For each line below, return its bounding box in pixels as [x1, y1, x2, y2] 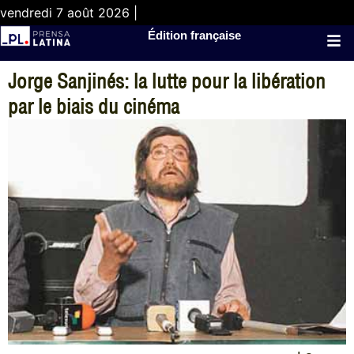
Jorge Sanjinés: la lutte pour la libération [8, 68, 326, 94]
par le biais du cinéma [8, 93, 179, 119]
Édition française [148, 28, 242, 42]
